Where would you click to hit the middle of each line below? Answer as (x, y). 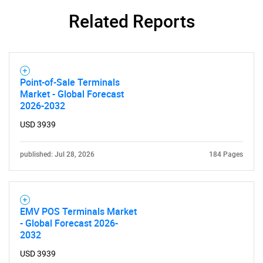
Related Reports (131, 21)
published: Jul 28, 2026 (57, 154)
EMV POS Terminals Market (78, 211)
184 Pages (226, 154)
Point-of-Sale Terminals (70, 82)
